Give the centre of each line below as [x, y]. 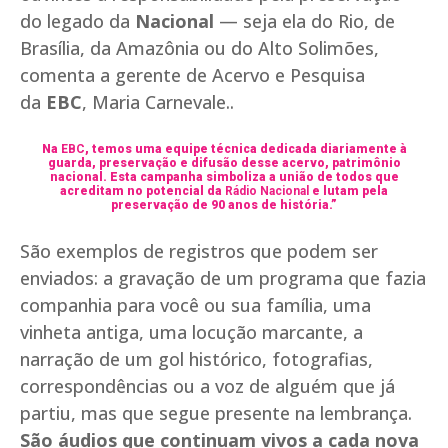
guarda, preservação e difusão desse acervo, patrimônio [224, 163]
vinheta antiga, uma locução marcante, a [191, 332]
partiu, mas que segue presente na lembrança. [216, 413]
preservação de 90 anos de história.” [224, 205]
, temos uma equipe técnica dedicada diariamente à [245, 149]
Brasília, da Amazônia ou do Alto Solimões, [199, 48]
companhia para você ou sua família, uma [195, 305]
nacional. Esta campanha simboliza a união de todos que [224, 177]
